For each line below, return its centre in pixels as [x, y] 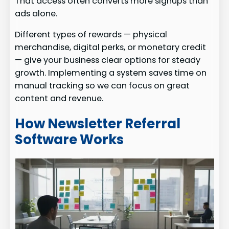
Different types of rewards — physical [91, 35]
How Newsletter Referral [98, 123]
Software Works [70, 139]
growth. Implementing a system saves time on [111, 73]
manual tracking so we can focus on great [102, 86]
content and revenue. [59, 99]
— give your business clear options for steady [108, 60]
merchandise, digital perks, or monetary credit [111, 48]
